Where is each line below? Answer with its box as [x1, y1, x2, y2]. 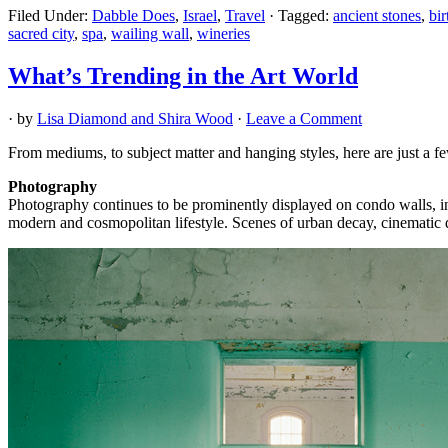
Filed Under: [8, 6, 92, 24]
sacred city [8, 24, 74, 42]
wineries [197, 24, 250, 42]
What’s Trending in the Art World [8, 62, 358, 89]
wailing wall [111, 24, 189, 42]
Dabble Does [92, 6, 175, 24]
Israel [183, 6, 217, 24]
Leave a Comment [246, 109, 362, 127]
